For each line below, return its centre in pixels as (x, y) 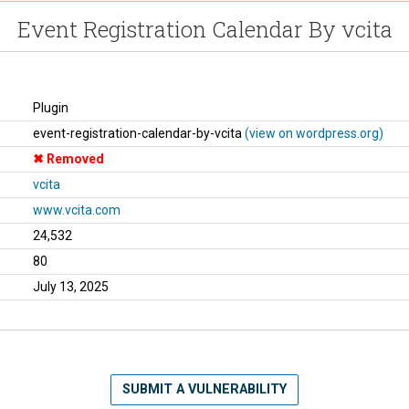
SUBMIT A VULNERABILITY (204, 389)
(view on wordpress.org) (314, 133)
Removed (74, 158)
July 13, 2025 (71, 286)
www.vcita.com (77, 210)
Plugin (51, 107)
